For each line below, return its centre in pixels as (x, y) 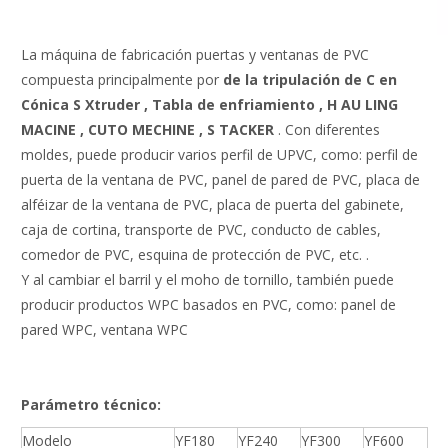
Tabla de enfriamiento (235, 105)
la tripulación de (305, 80)
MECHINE (165, 130)
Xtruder (114, 105)
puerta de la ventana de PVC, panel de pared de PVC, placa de (220, 180)
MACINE (50, 130)
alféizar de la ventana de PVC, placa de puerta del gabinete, (212, 205)
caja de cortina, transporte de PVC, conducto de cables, (201, 230)
